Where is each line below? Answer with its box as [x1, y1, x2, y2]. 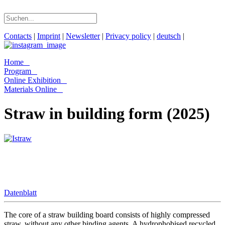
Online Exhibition [4, 76, 61, 84]
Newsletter [66, 32, 100, 40]
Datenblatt [4, 188, 37, 197]
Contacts [4, 32, 32, 40]
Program [4, 67, 31, 75]
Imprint [37, 32, 60, 40]
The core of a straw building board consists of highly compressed [4, 210, 210, 219]
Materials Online [4, 85, 57, 93]
